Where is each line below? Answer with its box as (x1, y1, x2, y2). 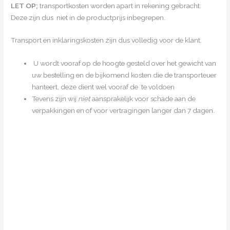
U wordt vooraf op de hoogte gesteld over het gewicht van (32, 59, 217, 68)
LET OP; (11, 1, 40, 10)
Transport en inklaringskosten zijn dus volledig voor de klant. (11, 36, 202, 45)
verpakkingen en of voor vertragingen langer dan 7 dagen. (32, 106, 215, 115)
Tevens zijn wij (32, 94, 79, 103)
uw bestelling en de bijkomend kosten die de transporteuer (32, 71, 217, 80)
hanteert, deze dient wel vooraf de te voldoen (32, 83, 175, 91)
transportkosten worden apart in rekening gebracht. (40, 1, 202, 10)
